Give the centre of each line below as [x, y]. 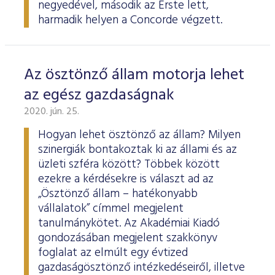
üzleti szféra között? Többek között [129, 165]
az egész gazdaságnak [99, 95]
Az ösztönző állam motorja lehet [134, 75]
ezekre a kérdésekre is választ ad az [126, 179]
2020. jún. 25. [52, 112]
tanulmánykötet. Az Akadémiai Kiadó [129, 223]
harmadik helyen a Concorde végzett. [130, 20]
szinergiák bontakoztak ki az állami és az [137, 150]
